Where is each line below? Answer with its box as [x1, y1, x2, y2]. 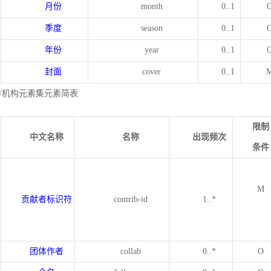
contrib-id [113, 195, 148, 204]
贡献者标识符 [21, 195, 72, 204]
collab [120, 247, 141, 256]
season [140, 24, 163, 33]
